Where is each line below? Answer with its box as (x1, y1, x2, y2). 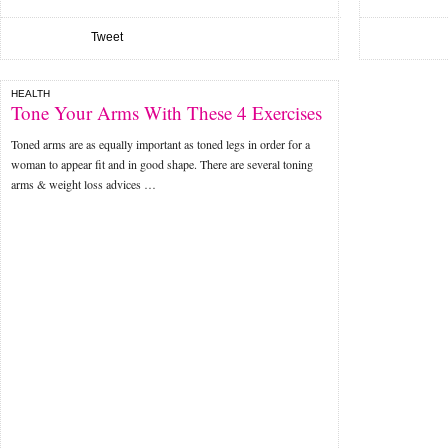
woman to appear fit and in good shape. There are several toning (11, 156, 313, 172)
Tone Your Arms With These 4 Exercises (11, 100, 322, 125)
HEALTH (11, 88, 50, 99)
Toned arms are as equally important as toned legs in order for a (11, 136, 310, 152)
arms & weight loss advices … (11, 176, 156, 192)
